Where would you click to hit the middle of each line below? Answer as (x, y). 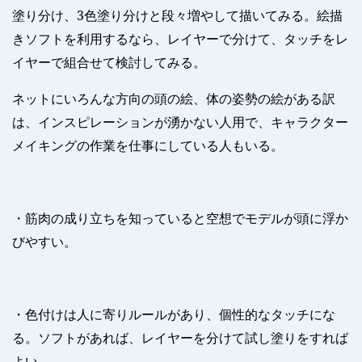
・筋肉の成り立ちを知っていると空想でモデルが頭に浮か (180, 219)
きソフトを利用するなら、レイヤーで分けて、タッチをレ (180, 39)
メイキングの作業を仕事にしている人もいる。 (148, 146)
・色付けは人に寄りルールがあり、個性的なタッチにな (174, 315)
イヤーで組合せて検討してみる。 (109, 63)
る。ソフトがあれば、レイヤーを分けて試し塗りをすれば (180, 338)
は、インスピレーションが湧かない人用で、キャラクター (180, 122)
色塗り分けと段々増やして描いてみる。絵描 (213, 16)
